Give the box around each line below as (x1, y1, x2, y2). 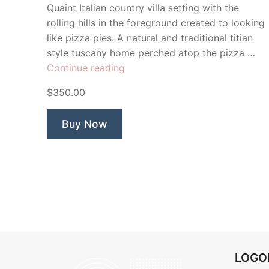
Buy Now (62, 118, 107, 131)
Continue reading (47, 62, 125, 74)
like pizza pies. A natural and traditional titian (47, 32, 253, 44)
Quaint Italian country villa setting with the (47, 2, 239, 14)
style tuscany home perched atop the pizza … (47, 47, 255, 59)
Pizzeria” (124, 76, 164, 89)
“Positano (124, 61, 168, 74)
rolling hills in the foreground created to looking (47, 17, 265, 29)
